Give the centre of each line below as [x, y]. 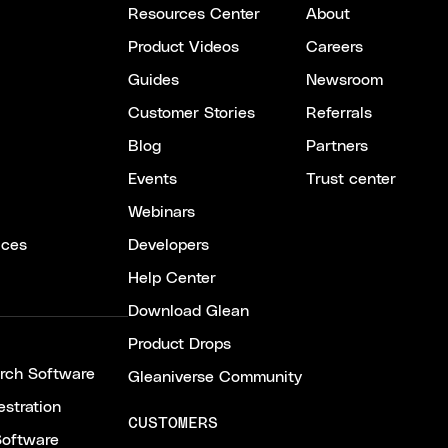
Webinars [161, 212]
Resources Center [194, 14]
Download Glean [188, 311]
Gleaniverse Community [215, 377]
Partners [337, 146]
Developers [168, 245]
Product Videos [183, 47]
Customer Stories [191, 113]
